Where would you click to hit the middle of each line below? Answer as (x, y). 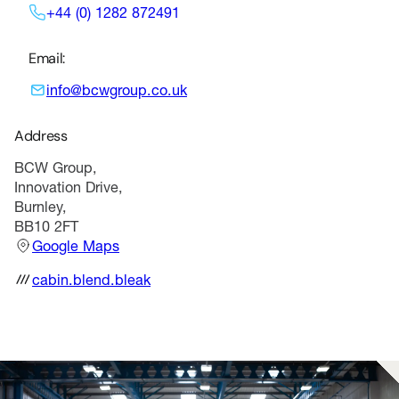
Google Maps (76, 246)
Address (41, 136)
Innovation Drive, (69, 187)
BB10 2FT (46, 226)
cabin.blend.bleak (91, 280)
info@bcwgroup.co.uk (117, 90)
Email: (47, 58)
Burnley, (41, 207)
